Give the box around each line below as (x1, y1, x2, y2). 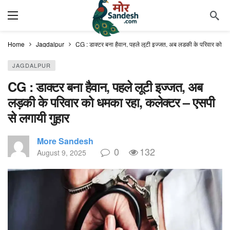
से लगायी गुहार (8, 108, 69, 127)
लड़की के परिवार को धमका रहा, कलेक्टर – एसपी (8, 93, 215, 111)
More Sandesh (37, 135, 93, 147)
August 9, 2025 (37, 147, 86, 158)
